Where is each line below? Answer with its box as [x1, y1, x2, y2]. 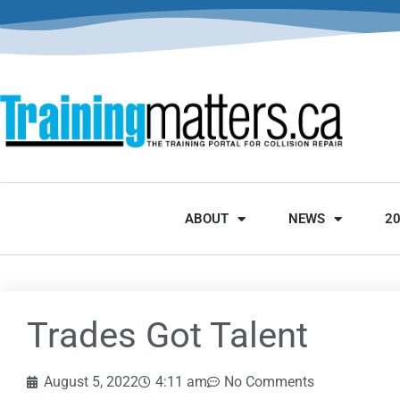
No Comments [224, 373, 314, 391]
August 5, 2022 [44, 373, 138, 391]
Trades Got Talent [27, 314, 308, 357]
